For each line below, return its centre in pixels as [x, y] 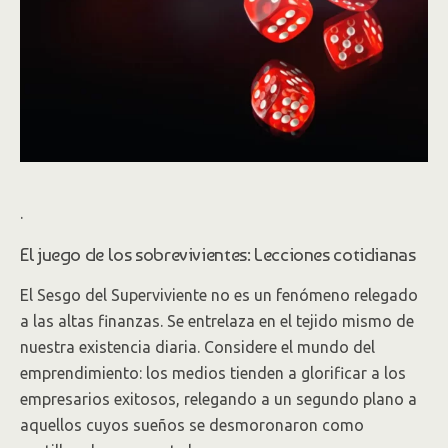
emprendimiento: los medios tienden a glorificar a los [213, 373]
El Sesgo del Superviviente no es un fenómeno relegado [219, 295]
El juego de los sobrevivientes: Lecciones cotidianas [218, 254]
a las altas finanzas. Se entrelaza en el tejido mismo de [217, 321]
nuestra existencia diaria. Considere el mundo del [197, 347]
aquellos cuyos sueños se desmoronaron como [192, 425]
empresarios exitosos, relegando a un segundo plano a [218, 399]
